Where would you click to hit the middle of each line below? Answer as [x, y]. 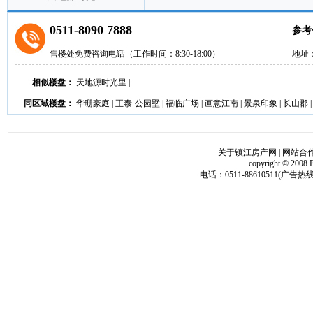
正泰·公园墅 [138, 104]
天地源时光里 [101, 83]
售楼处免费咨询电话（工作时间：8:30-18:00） [135, 54]
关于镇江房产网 [247, 153]
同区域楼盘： [49, 104]
